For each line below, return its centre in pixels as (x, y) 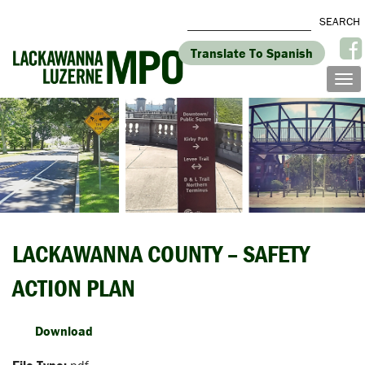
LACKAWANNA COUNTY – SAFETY (161, 254)
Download (64, 331)
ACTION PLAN (74, 288)
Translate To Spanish (252, 53)
